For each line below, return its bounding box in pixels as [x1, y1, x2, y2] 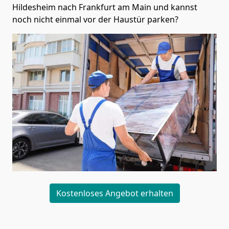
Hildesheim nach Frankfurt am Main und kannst [12, 1, 197, 13]
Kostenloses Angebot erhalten [56, 187, 173, 199]
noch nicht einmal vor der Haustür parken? [12, 13, 178, 25]
